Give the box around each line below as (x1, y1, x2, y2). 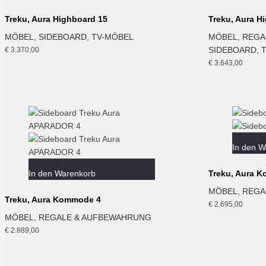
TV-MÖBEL (91, 32, 134, 42)
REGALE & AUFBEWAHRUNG (39, 212, 151, 222)
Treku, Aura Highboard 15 (5, 14, 107, 24)
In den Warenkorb (28, 168, 96, 178)
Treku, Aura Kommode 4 (5, 194, 101, 204)
